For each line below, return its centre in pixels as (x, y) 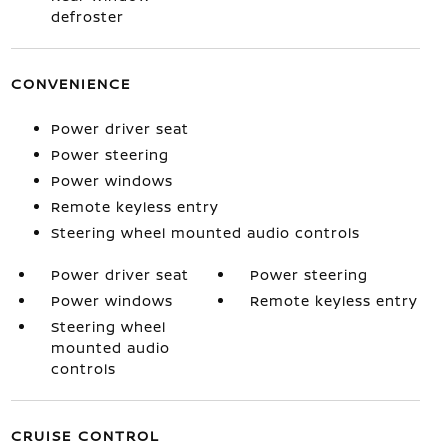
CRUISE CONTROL (85, 435)
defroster (87, 16)
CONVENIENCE (70, 83)
